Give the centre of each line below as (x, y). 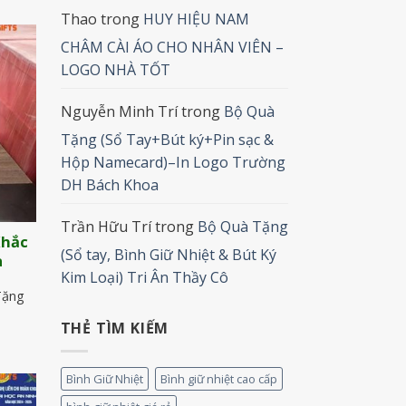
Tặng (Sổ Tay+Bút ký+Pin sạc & (167, 140)
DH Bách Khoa (109, 185)
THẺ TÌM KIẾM (115, 329)
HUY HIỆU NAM (196, 19)
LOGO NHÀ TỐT (115, 70)
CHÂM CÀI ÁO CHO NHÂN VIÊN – (172, 48)
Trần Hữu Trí (106, 227)
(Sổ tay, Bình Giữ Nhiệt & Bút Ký (168, 255)
